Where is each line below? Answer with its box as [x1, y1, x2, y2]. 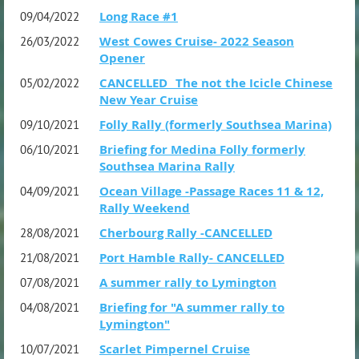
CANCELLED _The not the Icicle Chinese [99, 74, 333, 91]
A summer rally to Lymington [99, 273, 276, 291]
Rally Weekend [99, 199, 190, 216]
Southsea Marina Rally [99, 157, 235, 175]
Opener [99, 49, 145, 67]
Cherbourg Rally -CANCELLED [99, 224, 272, 241]
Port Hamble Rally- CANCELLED [99, 248, 284, 266]
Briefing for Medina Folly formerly [99, 140, 305, 158]
